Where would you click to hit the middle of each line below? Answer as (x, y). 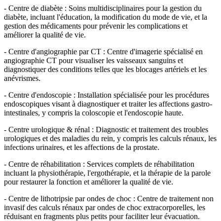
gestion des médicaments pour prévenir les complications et (96, 26)
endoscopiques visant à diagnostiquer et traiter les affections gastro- (108, 104)
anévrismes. (25, 78)
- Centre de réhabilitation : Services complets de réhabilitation (99, 164)
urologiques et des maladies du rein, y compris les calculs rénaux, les (110, 139)
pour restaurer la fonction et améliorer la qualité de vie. (92, 182)
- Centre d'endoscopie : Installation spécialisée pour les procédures (107, 95)
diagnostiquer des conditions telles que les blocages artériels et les (105, 70)
